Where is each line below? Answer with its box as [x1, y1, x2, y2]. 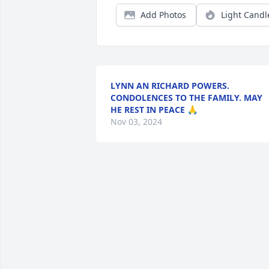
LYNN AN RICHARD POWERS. [110, 80, 229, 91]
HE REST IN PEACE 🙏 [110, 104, 198, 115]
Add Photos [141, 9, 186, 20]
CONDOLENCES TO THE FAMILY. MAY [110, 92, 262, 103]
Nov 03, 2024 [110, 116, 162, 127]
